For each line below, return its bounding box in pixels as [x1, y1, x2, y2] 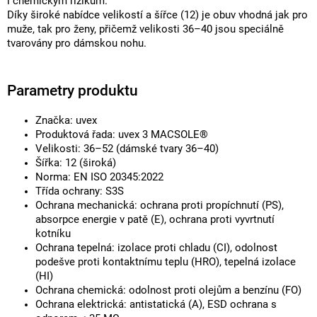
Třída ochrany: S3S [35, 185, 124, 197]
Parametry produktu [7, 81, 138, 100]
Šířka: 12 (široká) [35, 156, 116, 169]
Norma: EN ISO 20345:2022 [35, 171, 163, 183]
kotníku [35, 227, 71, 240]
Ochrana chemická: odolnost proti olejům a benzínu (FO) [35, 284, 301, 296]
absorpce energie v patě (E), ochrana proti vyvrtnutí [35, 213, 275, 226]
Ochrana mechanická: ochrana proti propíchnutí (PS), [35, 199, 284, 212]
